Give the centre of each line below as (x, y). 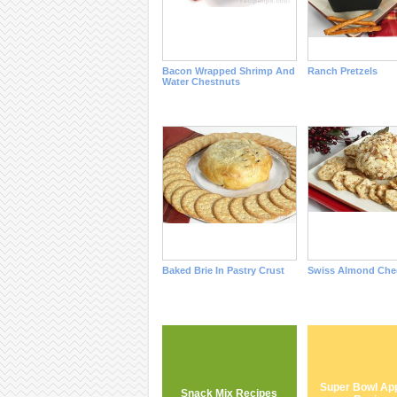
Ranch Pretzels (342, 71)
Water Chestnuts (201, 82)
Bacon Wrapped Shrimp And (228, 71)
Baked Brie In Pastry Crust (223, 270)
